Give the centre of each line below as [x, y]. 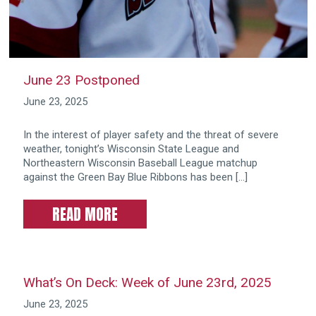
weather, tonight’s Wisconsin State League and [131, 148]
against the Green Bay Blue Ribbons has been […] [135, 177]
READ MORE [85, 215]
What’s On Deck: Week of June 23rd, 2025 [147, 283]
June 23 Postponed [81, 80]
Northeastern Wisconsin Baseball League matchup [140, 163]
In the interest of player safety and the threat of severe [151, 134]
